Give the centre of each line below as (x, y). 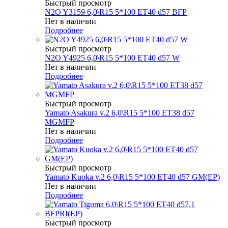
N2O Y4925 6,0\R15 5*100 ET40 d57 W (112, 58)
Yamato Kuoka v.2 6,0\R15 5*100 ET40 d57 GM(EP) (132, 177)
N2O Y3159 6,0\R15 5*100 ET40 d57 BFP (116, 12)
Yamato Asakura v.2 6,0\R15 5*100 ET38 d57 (120, 112)
